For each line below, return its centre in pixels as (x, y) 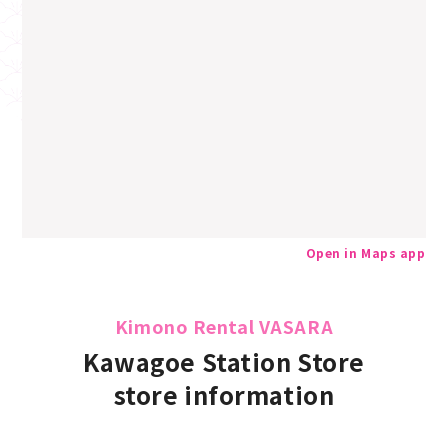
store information (224, 394)
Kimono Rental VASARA (224, 326)
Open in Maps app (365, 252)
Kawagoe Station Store (224, 361)
